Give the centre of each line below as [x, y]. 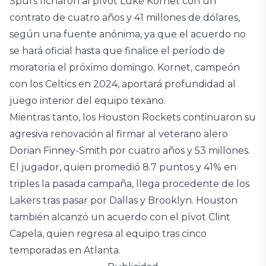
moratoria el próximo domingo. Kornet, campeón [125, 67]
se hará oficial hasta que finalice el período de [117, 51]
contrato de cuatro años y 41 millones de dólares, [125, 18]
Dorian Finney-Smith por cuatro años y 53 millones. [130, 151]
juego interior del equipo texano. [88, 101]
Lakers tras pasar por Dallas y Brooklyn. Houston [123, 200]
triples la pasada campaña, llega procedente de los [129, 184]
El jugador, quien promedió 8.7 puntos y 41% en [123, 167]
